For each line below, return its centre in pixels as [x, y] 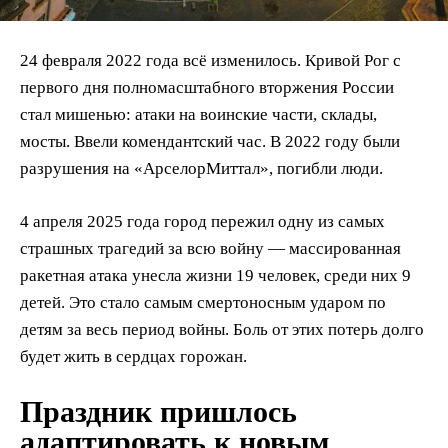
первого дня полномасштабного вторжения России [207, 87]
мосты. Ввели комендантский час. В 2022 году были [210, 141]
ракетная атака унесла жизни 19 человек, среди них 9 [215, 275]
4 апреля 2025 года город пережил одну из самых [202, 221]
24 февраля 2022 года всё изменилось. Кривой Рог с [210, 60]
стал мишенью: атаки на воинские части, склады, [198, 114]
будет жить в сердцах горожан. [133, 356]
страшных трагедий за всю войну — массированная [210, 248]
